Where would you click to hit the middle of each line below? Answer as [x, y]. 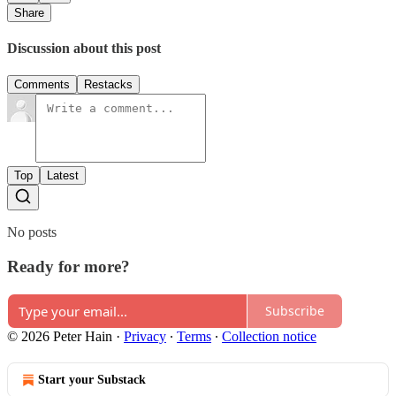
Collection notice [269, 336]
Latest [63, 176]
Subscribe [295, 311]
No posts [32, 232]
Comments [42, 85]
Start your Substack [92, 379]
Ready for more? [69, 267]
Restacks [108, 85]
